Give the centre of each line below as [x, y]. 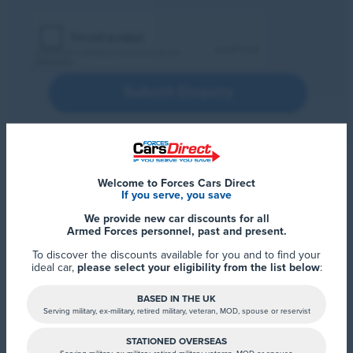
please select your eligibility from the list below [198, 267]
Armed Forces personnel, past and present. [176, 231]
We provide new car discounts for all [176, 218]
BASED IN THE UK [176, 298]
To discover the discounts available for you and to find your [176, 255]
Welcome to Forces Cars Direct [176, 183]
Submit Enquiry [178, 92]
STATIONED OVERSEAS [176, 341]
